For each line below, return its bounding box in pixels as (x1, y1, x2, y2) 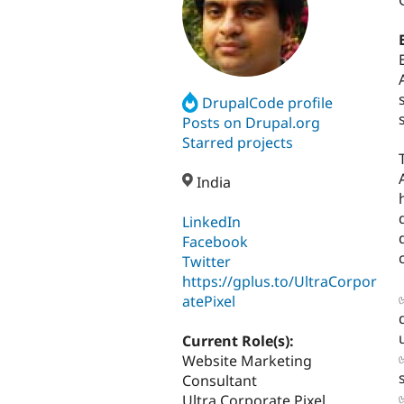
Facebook (182, 232, 248, 252)
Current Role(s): (182, 331, 298, 352)
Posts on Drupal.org (182, 112, 320, 133)
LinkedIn (182, 212, 241, 233)
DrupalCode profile (202, 92, 334, 113)
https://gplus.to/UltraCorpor (182, 271, 377, 292)
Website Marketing (182, 351, 312, 372)
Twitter (182, 252, 231, 272)
